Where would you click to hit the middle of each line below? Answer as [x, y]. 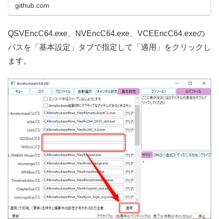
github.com [33, 5]
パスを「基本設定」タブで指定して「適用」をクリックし [109, 47]
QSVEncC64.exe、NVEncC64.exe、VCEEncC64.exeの [106, 33]
